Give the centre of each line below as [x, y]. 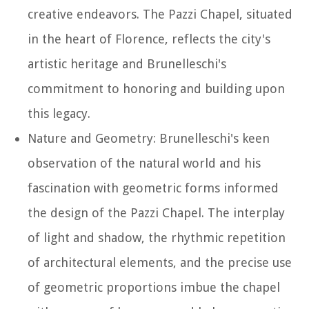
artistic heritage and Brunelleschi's [127, 63]
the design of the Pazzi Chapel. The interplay [156, 212]
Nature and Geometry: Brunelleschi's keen [149, 138]
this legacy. [59, 113]
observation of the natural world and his [144, 163]
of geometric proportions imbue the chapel [154, 287]
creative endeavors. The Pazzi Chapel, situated [160, 14]
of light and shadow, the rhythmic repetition [157, 237]
